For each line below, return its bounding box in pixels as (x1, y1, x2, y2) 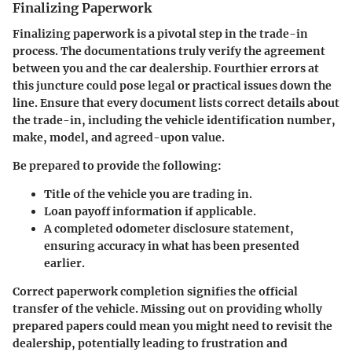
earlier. (44, 255, 85, 270)
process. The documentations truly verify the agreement (13, 43, 325, 58)
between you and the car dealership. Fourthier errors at (13, 60, 319, 75)
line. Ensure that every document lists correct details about (13, 95, 339, 110)
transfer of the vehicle (13, 301, 135, 316)
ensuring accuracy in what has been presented (44, 238, 299, 253)
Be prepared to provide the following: (13, 158, 222, 173)
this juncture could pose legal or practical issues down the (13, 78, 332, 93)
